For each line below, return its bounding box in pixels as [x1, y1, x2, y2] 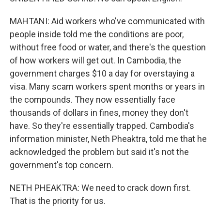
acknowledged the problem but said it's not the [10, 147, 189, 157]
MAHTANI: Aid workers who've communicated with [10, 16, 205, 26]
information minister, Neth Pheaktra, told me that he [10, 134, 207, 144]
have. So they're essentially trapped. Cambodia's [10, 121, 194, 131]
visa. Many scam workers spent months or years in [10, 81, 205, 92]
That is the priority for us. [10, 196, 106, 206]
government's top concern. [10, 160, 113, 170]
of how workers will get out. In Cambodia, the [10, 55, 181, 65]
